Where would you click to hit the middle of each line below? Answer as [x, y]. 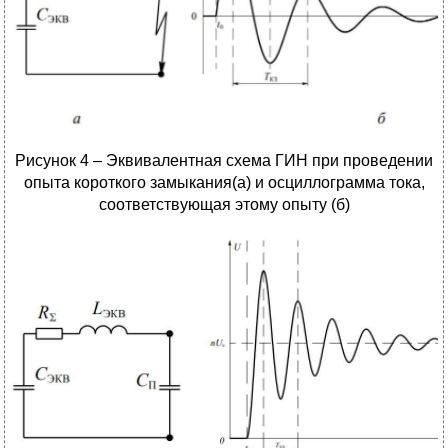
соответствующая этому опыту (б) [224, 205]
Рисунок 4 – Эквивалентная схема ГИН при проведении [224, 161]
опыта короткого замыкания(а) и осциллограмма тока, [224, 183]
